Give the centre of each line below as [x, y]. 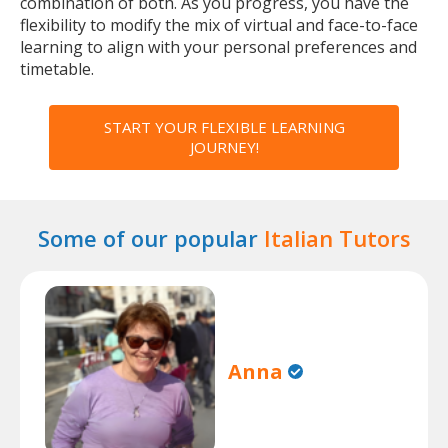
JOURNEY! [224, 147]
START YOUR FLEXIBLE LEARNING [224, 127]
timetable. [57, 69]
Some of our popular [150, 238]
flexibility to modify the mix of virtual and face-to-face [219, 25]
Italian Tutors [337, 238]
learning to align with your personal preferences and [218, 47]
